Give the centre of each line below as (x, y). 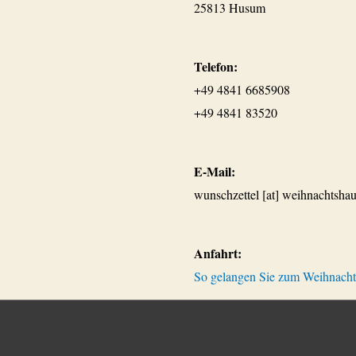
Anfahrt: (218, 253)
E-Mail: (215, 171)
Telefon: (216, 67)
